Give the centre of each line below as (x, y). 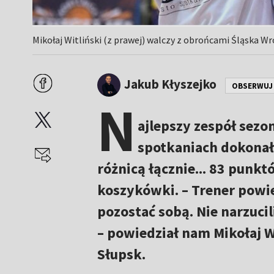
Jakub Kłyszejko (170, 84)
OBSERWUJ (252, 86)
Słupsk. (121, 254)
